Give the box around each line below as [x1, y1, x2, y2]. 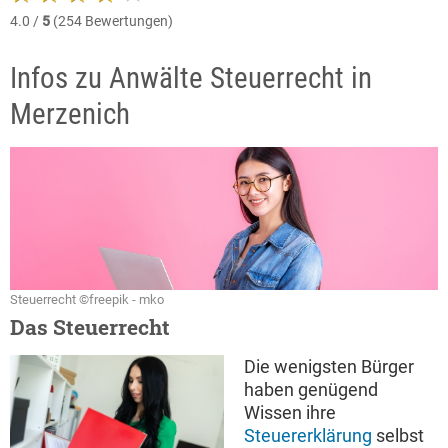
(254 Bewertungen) [50, 13, 173, 30]
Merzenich [10, 97, 130, 132]
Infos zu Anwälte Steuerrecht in [10, 61, 372, 96]
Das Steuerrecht [10, 313, 170, 342]
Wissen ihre [244, 402, 336, 424]
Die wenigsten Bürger [244, 356, 414, 378]
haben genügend [244, 379, 378, 401]
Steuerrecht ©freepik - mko [10, 292, 164, 308]
